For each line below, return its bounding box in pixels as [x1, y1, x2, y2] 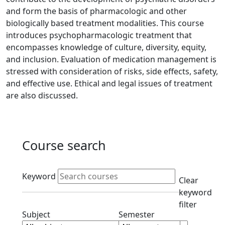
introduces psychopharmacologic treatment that [6, 30, 192, 41]
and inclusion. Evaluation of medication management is [6, 54, 216, 65]
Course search [22, 137, 106, 154]
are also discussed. [6, 90, 78, 101]
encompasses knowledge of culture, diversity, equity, [6, 42, 206, 53]
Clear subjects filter [50, 208, 123, 219]
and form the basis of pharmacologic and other [6, 6, 187, 17]
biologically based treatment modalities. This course [6, 18, 204, 29]
